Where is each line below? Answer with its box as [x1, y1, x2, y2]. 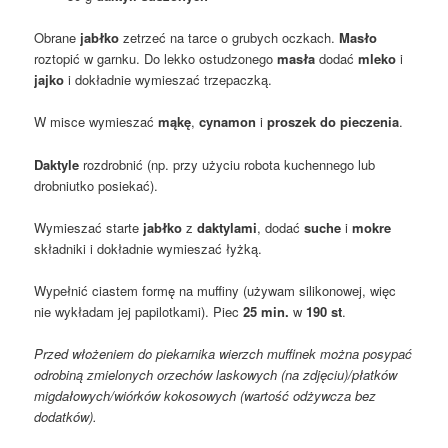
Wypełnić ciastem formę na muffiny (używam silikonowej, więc [34, 280, 397, 300]
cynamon [199, 112, 257, 132]
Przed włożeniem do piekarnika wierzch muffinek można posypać [34, 343, 413, 363]
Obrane [34, 28, 81, 48]
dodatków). [34, 406, 98, 426]
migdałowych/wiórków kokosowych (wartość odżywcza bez [34, 385, 377, 405]
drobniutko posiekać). [34, 175, 159, 195]
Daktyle [34, 154, 80, 174]
